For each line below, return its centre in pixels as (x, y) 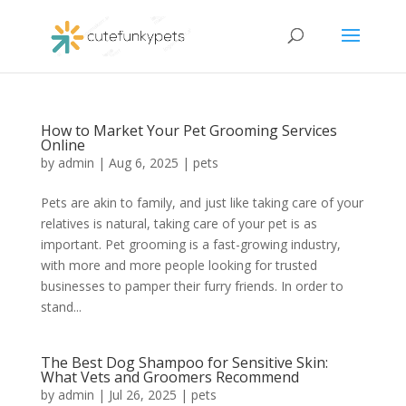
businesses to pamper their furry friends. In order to (192, 286)
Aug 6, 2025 (143, 163)
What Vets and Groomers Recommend (169, 377)
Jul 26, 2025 (142, 395)
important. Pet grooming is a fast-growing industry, (190, 244)
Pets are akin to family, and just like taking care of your (202, 203)
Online (63, 145)
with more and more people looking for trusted (179, 265)
